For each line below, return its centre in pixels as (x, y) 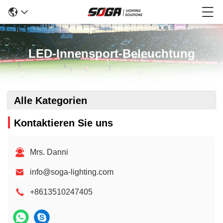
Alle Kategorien (51, 101)
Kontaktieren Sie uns (63, 123)
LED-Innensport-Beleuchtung (111, 54)
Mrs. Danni (49, 152)
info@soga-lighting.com (72, 172)
